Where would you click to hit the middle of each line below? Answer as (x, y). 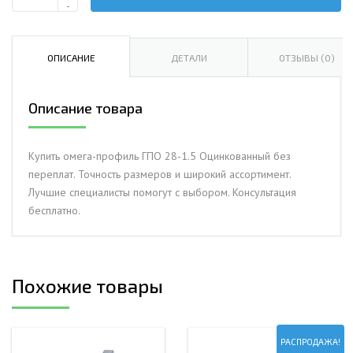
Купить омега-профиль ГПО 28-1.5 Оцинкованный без (160, 156)
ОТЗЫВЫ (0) (307, 57)
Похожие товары (87, 285)
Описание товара (85, 108)
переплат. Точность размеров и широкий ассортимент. (160, 174)
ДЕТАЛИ (189, 57)
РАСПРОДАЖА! (310, 341)
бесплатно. (54, 210)
